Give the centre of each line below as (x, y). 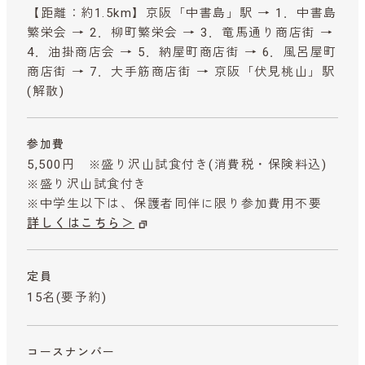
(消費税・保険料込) (268, 164)
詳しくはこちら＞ (81, 223)
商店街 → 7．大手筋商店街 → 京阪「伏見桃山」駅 (181, 71)
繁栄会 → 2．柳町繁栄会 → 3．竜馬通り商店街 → (180, 32)
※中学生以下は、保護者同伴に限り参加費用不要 (181, 203)
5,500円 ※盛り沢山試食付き (118, 164)
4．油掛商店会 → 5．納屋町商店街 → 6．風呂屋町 (182, 52)
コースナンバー (71, 352)
